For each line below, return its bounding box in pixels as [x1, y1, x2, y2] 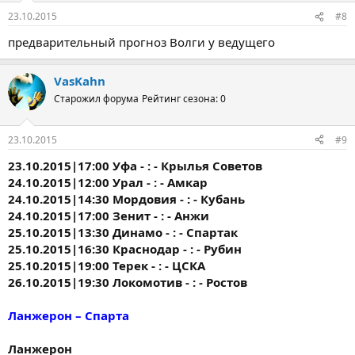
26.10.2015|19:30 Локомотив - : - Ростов [8, 273, 247, 290]
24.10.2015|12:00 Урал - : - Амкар [8, 174, 208, 190]
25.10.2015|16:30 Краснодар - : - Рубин [8, 240, 242, 257]
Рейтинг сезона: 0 [142, 92, 226, 105]
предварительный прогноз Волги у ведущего [8, 34, 275, 50]
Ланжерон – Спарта [8, 307, 129, 323]
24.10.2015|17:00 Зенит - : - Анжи [8, 207, 209, 223]
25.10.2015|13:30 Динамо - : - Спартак [8, 223, 238, 240]
